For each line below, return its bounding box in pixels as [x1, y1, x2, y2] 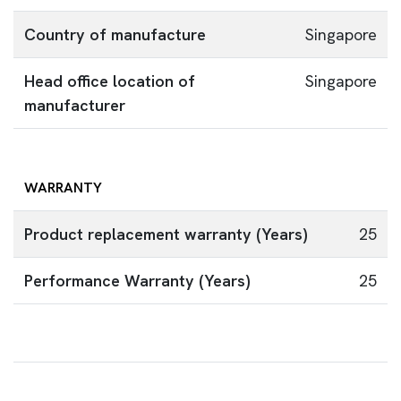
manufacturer [24, 95, 125, 115]
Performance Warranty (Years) [24, 270, 251, 291]
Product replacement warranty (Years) [24, 224, 308, 244]
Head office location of [24, 71, 195, 91]
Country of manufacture [24, 24, 206, 45]
